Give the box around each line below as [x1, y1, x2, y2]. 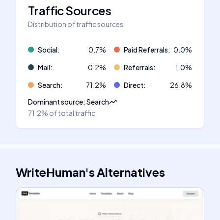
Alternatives [97, 165, 165, 179]
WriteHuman [16, 165, 85, 179]
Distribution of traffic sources [28, 20, 123, 28]
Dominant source [28, 97, 83, 106]
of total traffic [49, 109, 95, 117]
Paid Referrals [124, 45, 168, 54]
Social [38, 45, 57, 54]
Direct [124, 81, 143, 89]
